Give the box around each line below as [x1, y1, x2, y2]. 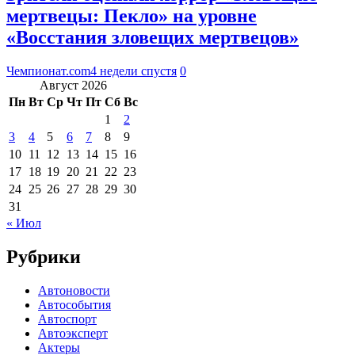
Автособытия [38, 297, 111, 311]
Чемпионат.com [6, 63, 90, 78]
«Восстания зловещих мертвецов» [6, 26, 299, 48]
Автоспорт [38, 311, 97, 326]
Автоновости [38, 283, 110, 297]
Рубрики [6, 246, 81, 267]
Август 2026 [40, 78, 107, 92]
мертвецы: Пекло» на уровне [6, 5, 257, 26]
